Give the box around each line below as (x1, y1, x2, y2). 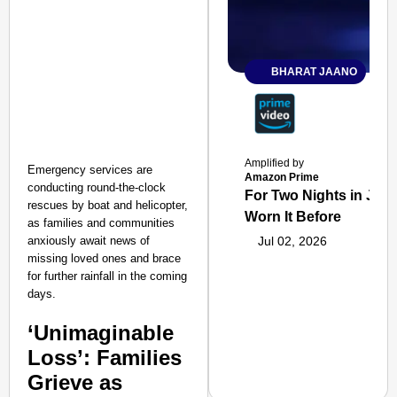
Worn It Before (245, 209, 342, 224)
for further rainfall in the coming (27, 269, 187, 283)
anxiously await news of (27, 234, 150, 247)
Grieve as (27, 370, 122, 394)
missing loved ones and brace (27, 252, 181, 265)
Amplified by (245, 157, 305, 169)
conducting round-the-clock (27, 181, 166, 194)
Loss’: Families (27, 346, 182, 370)
